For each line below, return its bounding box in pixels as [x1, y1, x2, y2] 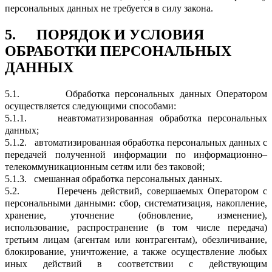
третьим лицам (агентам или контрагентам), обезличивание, [5, 234, 267, 245]
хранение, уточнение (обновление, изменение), [5, 209, 267, 220]
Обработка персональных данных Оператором [66, 88, 267, 99]
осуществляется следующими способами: [5, 100, 176, 111]
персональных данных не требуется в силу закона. [5, 3, 213, 14]
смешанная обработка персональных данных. [34, 173, 222, 184]
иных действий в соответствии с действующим [5, 258, 267, 269]
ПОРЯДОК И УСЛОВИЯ [36, 27, 204, 42]
